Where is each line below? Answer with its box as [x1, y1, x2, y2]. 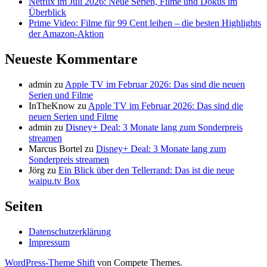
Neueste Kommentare [5, 51, 138, 67]
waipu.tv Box [29, 176, 80, 187]
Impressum [29, 237, 70, 248]
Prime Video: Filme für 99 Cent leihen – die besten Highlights [29, 18, 261, 29]
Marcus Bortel [29, 144, 82, 154]
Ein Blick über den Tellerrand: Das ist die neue [58, 165, 234, 176]
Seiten [5, 198, 42, 215]
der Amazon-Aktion [29, 29, 104, 39]
